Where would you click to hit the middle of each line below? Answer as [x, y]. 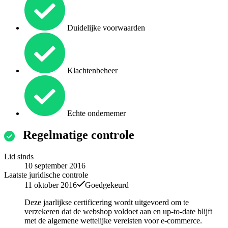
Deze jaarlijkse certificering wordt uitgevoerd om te [107, 203]
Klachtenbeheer [91, 71]
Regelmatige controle [79, 135]
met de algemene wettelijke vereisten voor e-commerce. [113, 221]
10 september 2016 [55, 166]
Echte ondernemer [95, 113]
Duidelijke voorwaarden [105, 28]
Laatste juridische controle [46, 175]
